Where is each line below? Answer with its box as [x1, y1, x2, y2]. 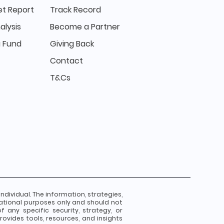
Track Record [50, 4, 101, 15]
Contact [50, 55, 83, 66]
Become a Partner [50, 21, 120, 32]
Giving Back [50, 38, 94, 49]
